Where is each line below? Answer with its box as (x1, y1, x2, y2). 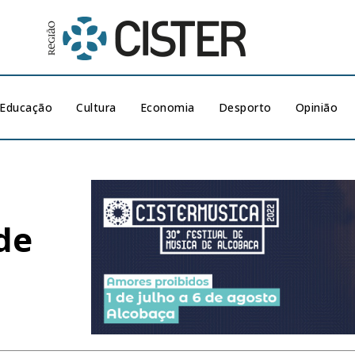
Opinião (295, 100, 338, 115)
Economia (139, 100, 195, 115)
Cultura (76, 100, 116, 115)
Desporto (218, 100, 272, 115)
